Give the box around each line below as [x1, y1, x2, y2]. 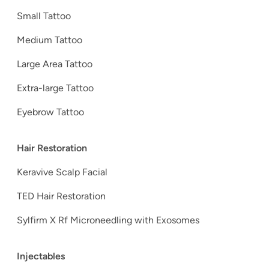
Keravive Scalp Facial [17, 166, 107, 178]
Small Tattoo [17, 10, 71, 22]
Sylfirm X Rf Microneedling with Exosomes [17, 214, 202, 226]
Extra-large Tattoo [17, 82, 94, 94]
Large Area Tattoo [17, 58, 92, 70]
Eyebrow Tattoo [17, 106, 86, 118]
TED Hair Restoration [17, 190, 108, 202]
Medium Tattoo [17, 34, 82, 46]
